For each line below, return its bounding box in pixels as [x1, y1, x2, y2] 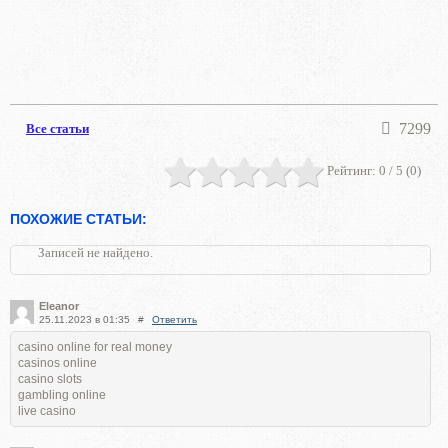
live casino [18, 403, 76, 418]
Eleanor [39, 299, 79, 312]
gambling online [18, 387, 106, 402]
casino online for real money [18, 339, 172, 354]
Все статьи [26, 120, 89, 136]
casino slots [18, 371, 82, 386]
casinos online [18, 355, 97, 370]
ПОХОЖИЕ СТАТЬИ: [10, 210, 147, 227]
